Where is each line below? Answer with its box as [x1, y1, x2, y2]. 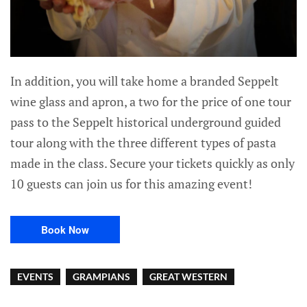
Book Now [41, 223, 89, 237]
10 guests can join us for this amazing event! [10, 175, 252, 193]
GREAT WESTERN [149, 271, 228, 283]
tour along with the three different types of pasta [10, 134, 276, 151]
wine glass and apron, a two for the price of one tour [10, 93, 291, 110]
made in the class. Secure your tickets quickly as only [10, 155, 295, 172]
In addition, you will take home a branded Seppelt [10, 73, 279, 90]
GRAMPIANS [73, 271, 130, 283]
